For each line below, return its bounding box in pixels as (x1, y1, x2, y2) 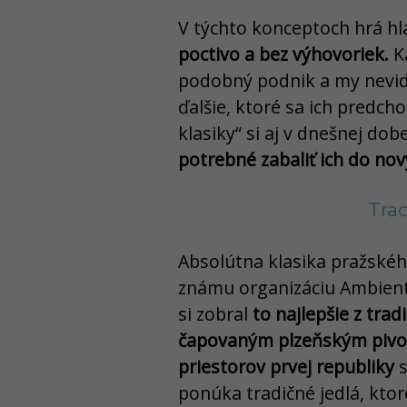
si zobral (178, 301, 248, 326)
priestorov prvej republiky (178, 353, 394, 379)
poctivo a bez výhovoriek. (178, 41, 389, 66)
